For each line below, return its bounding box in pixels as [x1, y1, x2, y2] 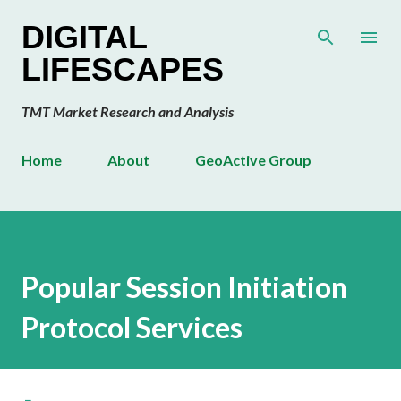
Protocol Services [21, 310, 243, 346]
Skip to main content [149, 15, 252, 29]
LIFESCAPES [21, 51, 224, 88]
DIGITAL [21, 19, 147, 55]
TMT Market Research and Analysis [21, 103, 234, 120]
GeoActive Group [195, 151, 311, 168]
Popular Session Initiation [21, 269, 347, 305]
